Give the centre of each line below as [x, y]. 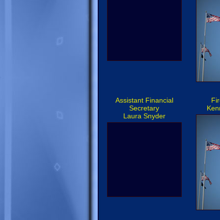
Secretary [144, 108]
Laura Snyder [144, 116]
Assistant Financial [144, 100]
